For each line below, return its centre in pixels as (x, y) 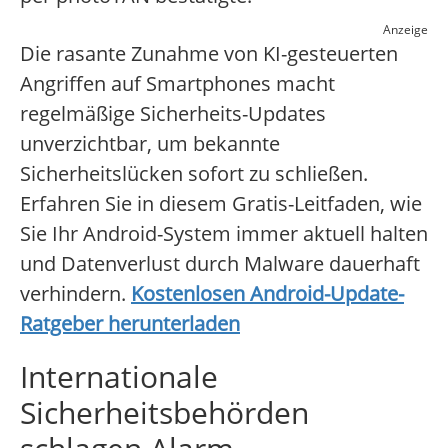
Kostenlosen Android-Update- (267, 294)
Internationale (119, 377)
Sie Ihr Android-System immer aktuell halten (224, 234)
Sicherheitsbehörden (164, 413)
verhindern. (75, 294)
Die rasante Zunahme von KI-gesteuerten (209, 54)
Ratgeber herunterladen (130, 324)
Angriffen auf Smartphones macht (177, 84)
